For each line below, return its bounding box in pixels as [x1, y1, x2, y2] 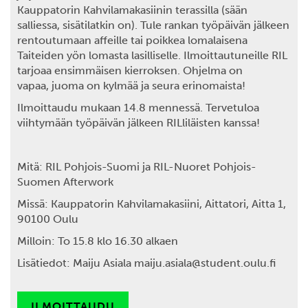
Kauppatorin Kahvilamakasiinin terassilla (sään [17, 3, 247, 16]
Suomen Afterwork [17, 175, 113, 188]
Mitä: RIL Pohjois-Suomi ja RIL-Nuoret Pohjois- [17, 160, 256, 173]
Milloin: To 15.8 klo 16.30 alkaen [17, 234, 178, 247]
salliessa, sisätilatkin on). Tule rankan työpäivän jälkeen [17, 19, 289, 32]
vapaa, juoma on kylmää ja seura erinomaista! [17, 79, 245, 92]
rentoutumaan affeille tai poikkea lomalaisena [17, 34, 247, 47]
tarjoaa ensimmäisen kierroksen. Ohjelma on [17, 64, 243, 77]
